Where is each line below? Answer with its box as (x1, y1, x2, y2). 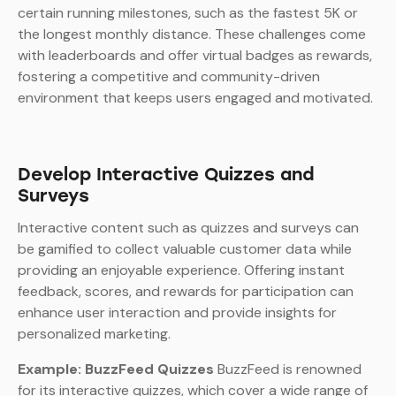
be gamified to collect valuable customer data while (18, 240, 352, 259)
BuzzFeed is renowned (214, 360, 362, 379)
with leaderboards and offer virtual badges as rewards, (18, 46, 372, 65)
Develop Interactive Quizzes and (18, 164, 315, 186)
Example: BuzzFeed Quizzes (18, 360, 214, 379)
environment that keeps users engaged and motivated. (18, 88, 373, 108)
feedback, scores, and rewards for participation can (18, 282, 354, 301)
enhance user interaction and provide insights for (18, 303, 337, 323)
